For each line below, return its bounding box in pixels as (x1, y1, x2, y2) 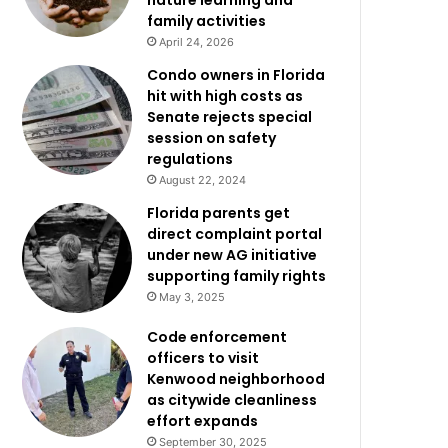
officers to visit (147, 348, 260, 368)
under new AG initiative (147, 245, 318, 265)
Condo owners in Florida (147, 65, 326, 85)
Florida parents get (147, 203, 291, 223)
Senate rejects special (147, 107, 313, 127)
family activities (147, 11, 267, 31)
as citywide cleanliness (147, 390, 318, 410)
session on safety (147, 128, 277, 148)
